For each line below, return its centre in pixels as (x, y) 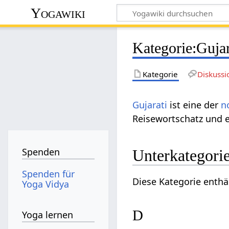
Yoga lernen (48, 215)
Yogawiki (58, 13)
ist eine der (194, 105)
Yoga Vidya (46, 184)
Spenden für (49, 174)
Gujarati (150, 105)
